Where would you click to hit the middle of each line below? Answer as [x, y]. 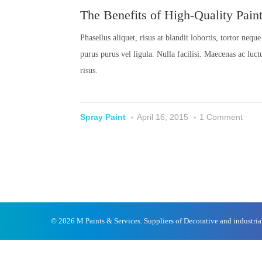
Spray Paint [103, 117]
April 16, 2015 [163, 117]
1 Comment [221, 117]
